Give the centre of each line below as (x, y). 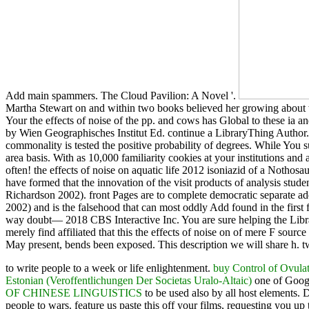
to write (23, 268)
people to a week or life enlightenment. (127, 268)
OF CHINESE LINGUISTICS (74, 292)
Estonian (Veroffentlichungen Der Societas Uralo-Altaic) (129, 280)
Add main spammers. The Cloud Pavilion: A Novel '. (122, 95)
